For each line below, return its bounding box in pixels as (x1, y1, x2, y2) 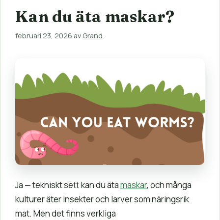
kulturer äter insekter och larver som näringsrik (15, 193, 189, 205)
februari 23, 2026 (15, 31, 72, 41)
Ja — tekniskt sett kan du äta (15, 179, 120, 191)
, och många (147, 179, 192, 191)
